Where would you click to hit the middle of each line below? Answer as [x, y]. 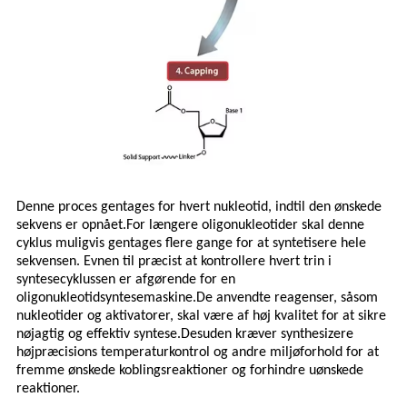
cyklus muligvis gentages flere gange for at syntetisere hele [191, 244]
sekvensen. [48, 262]
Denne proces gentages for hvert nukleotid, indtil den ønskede [199, 208]
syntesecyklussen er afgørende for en [126, 280]
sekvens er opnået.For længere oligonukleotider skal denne [190, 226]
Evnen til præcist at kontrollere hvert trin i [208, 262]
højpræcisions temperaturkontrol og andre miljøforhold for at [198, 353]
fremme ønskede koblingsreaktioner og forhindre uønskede [190, 371]
